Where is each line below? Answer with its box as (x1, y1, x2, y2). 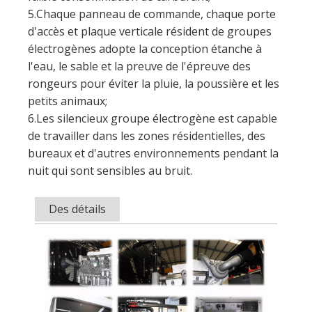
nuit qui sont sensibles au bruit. (28, 72, 192, 88)
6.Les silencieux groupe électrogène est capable (28, 19, 277, 36)
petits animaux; (28, 2, 107, 18)
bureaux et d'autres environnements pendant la (28, 54, 279, 70)
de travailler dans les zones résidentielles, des (28, 37, 265, 53)
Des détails (49, 110, 106, 126)
